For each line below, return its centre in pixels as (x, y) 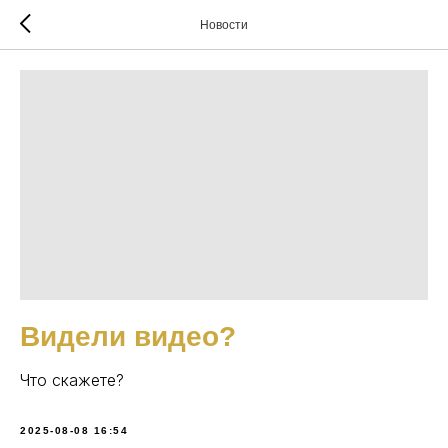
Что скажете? (72, 379)
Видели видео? (128, 336)
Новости (224, 25)
